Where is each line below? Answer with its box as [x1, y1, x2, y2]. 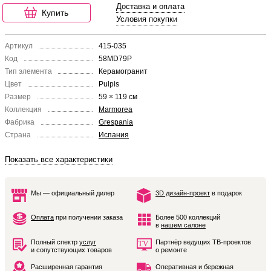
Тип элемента [5, 67, 52, 76]
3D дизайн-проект [155, 189, 210, 197]
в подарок [210, 189, 242, 197]
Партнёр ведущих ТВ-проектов [155, 238, 251, 246]
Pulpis [99, 80, 119, 88]
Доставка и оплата [116, 2, 184, 11]
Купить [41, 8, 68, 18]
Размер [5, 93, 31, 101]
